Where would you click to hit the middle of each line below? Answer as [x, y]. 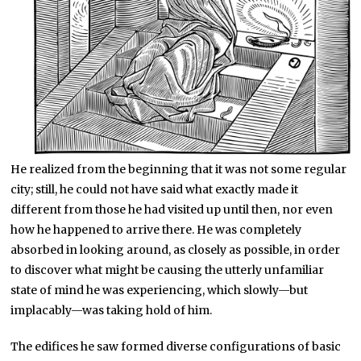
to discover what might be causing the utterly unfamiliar [168, 270]
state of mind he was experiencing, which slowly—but [160, 290]
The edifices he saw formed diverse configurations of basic [176, 347]
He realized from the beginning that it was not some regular [179, 170]
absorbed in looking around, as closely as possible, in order [176, 250]
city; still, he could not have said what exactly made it [155, 190]
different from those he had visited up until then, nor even [172, 210]
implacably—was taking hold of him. [112, 311]
